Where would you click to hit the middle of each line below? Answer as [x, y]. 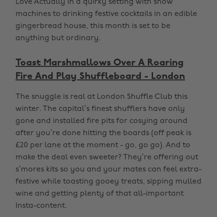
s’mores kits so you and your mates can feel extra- [108, 170]
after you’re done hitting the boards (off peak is [103, 133]
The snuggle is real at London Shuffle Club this [101, 97]
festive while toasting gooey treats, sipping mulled [108, 182]
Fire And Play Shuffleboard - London [100, 77]
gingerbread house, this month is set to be [93, 26]
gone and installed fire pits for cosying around [101, 121]
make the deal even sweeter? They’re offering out [107, 157]
